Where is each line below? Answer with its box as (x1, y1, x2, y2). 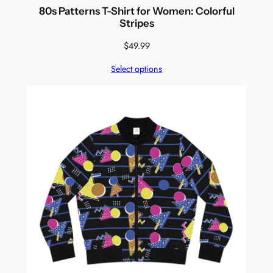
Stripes (119, 16, 154, 29)
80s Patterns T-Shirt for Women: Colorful (38, 4, 235, 17)
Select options (111, 63, 162, 76)
